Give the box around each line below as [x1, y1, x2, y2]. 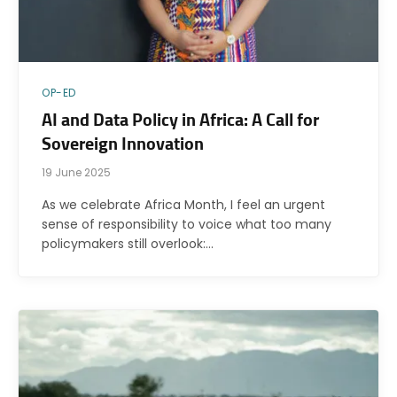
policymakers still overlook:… [42, 235, 214, 253]
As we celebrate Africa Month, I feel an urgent [42, 196, 325, 214]
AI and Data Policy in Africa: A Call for [42, 112, 319, 130]
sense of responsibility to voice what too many [42, 215, 331, 234]
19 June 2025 [42, 165, 111, 181]
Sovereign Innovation [42, 136, 204, 154]
